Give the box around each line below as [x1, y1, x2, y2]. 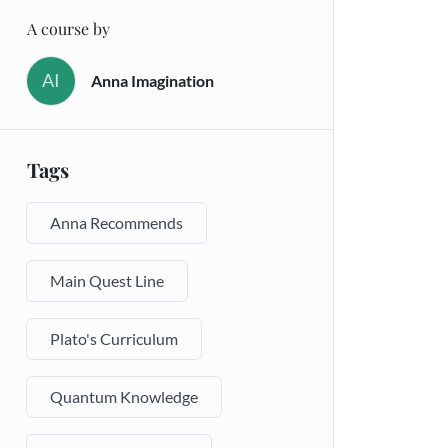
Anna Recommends [50, 212, 183, 232]
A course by [27, 17, 110, 39]
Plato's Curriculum [50, 328, 178, 348]
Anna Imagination [91, 71, 214, 91]
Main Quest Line [50, 270, 164, 290]
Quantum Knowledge [50, 386, 198, 406]
